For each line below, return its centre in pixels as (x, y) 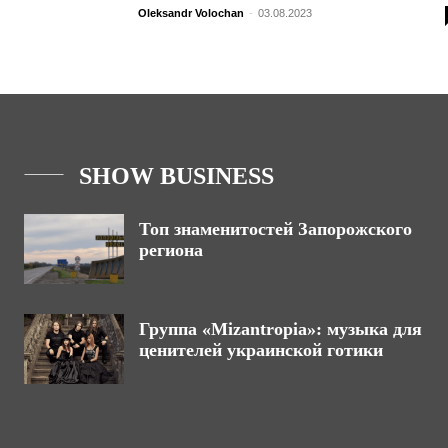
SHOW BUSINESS (176, 176)
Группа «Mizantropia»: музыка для (280, 329)
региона (171, 250)
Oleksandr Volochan (191, 13)
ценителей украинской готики (261, 350)
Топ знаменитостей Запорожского (275, 229)
